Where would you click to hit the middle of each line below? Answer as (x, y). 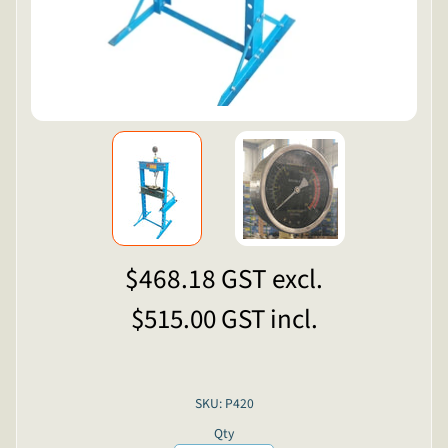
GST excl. (272, 279)
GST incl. (269, 319)
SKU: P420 (224, 403)
